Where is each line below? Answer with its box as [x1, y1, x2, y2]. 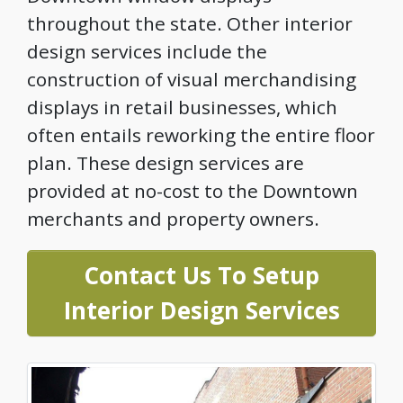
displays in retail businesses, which [27, 94, 337, 120]
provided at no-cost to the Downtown [27, 177, 358, 203]
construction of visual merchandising [27, 66, 356, 92]
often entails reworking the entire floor [27, 121, 375, 148]
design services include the [27, 38, 267, 64]
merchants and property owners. [27, 205, 319, 231]
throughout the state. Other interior [27, 10, 353, 36]
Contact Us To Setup [84, 259, 319, 292]
